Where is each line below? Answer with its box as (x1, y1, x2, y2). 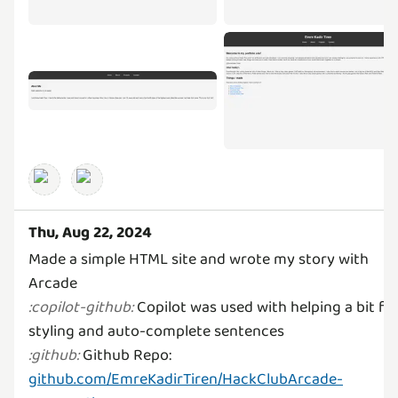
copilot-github (31, 295, 131, 321)
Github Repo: (79, 342, 171, 368)
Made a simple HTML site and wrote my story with (28, 246, 369, 272)
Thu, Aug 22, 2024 (28, 219, 152, 245)
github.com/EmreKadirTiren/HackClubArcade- (28, 366, 343, 392)
